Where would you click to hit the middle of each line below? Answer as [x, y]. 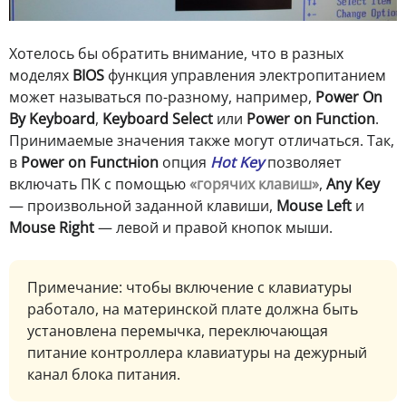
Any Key [353, 184]
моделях [41, 76]
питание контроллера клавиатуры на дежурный [197, 353]
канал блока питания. [104, 375]
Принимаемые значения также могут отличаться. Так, [202, 141]
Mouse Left [314, 206]
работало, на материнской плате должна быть [193, 309]
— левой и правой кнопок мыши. [213, 228]
